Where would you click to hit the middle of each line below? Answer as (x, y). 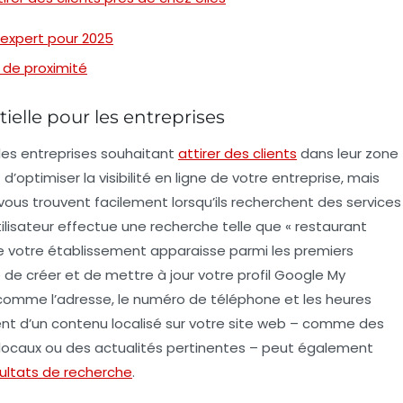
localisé (137, 323)
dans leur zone (348, 153)
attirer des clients (237, 153)
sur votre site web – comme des (273, 323)
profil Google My (291, 274)
